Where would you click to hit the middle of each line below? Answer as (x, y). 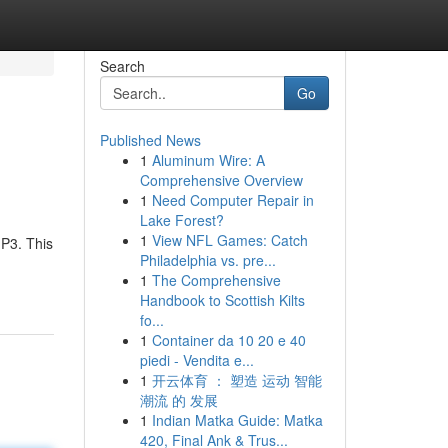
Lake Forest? (181, 220)
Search (122, 66)
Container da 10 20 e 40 (228, 340)
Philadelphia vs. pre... (207, 260)
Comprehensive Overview (221, 180)
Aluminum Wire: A (208, 160)
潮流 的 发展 (178, 400)
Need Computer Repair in (232, 200)
